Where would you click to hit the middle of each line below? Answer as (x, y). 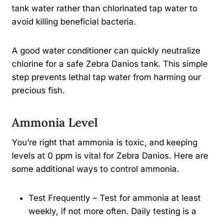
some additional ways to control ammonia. (96, 169)
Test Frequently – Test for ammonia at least (115, 198)
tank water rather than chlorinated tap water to (105, 9)
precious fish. (38, 91)
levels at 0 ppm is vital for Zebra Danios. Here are (110, 156)
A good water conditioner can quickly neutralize (106, 51)
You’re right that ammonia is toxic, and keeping (105, 143)
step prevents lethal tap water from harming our (106, 77)
